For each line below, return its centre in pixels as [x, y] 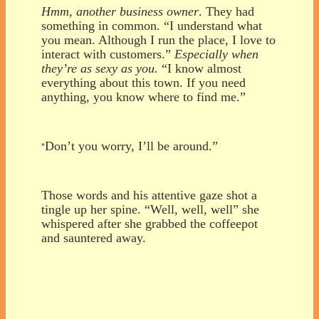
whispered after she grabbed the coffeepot [150, 223]
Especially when [216, 54]
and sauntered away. [94, 237]
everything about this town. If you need [143, 82]
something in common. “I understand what [152, 25]
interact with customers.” [108, 54]
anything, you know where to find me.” [143, 96]
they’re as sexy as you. [100, 68]
